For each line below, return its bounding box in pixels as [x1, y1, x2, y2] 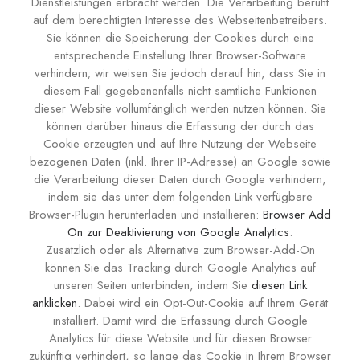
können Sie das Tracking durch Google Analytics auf [44, 259, 316, 276]
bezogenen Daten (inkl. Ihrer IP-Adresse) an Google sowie [29, 153, 331, 170]
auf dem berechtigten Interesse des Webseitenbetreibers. [33, 11, 327, 29]
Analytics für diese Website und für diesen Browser [48, 329, 312, 347]
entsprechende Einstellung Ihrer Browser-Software [54, 47, 306, 64]
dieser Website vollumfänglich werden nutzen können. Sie [34, 100, 326, 117]
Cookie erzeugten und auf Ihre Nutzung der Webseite [43, 135, 317, 153]
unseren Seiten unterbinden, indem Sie [53, 276, 252, 294]
